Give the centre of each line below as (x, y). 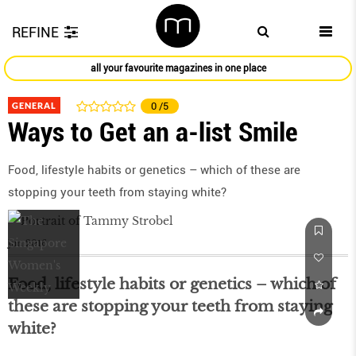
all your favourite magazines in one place (178, 69)
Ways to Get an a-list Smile (153, 132)
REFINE (35, 32)
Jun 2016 (27, 244)
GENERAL (34, 106)
